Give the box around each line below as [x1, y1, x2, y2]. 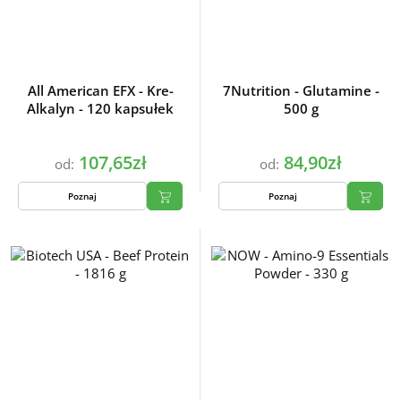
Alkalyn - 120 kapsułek [79, 99, 174, 118]
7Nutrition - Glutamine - [222, 81, 380, 100]
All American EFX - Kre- [27, 81, 174, 100]
